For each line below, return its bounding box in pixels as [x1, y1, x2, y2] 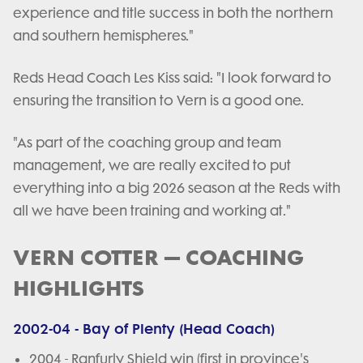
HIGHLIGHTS [13, 274, 144, 301]
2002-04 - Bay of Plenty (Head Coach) [13, 320, 275, 339]
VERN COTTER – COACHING [13, 243, 304, 271]
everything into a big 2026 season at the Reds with [13, 180, 340, 197]
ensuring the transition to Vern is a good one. [13, 92, 304, 109]
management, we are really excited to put [13, 157, 291, 174]
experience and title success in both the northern [13, 5, 333, 22]
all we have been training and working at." [13, 203, 294, 220]
